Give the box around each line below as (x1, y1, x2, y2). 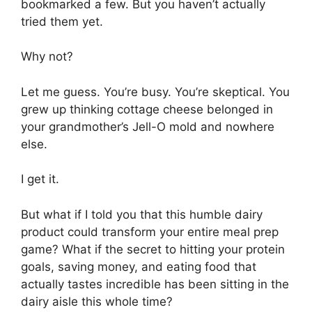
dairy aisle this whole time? (21, 294, 173, 309)
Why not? (21, 49, 73, 64)
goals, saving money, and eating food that (21, 259, 256, 274)
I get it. (21, 172, 59, 187)
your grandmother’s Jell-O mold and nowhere (21, 119, 274, 134)
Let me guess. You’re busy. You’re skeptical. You (21, 84, 290, 99)
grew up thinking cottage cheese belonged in (21, 102, 273, 116)
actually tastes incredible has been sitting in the (21, 276, 289, 291)
